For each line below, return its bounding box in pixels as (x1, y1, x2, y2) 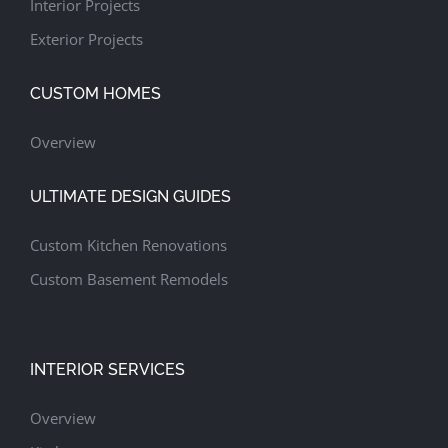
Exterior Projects (29, 28, 143, 49)
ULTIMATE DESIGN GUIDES (29, 187, 231, 207)
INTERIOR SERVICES (29, 359, 185, 379)
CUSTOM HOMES (29, 84, 161, 104)
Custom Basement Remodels (29, 269, 228, 290)
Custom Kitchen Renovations (29, 235, 227, 256)
